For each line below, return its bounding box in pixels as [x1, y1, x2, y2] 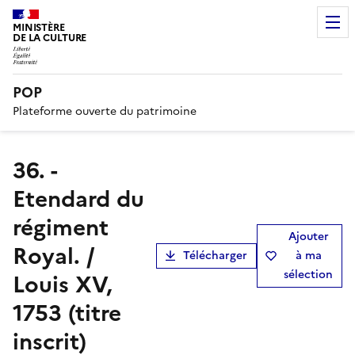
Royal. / [13, 239, 95, 273]
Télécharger [183, 246, 247, 264]
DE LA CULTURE [13, 30, 87, 45]
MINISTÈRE [13, 20, 65, 35]
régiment [13, 210, 109, 244]
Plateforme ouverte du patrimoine [13, 102, 197, 120]
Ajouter [288, 227, 329, 245]
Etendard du [13, 181, 144, 216]
